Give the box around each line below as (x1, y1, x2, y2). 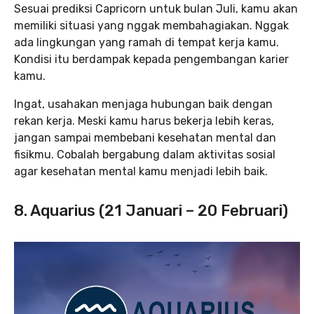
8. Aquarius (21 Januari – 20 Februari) (14, 201, 288, 221)
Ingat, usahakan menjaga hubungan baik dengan (14, 97, 273, 111)
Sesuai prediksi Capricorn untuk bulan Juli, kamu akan (14, 2, 298, 16)
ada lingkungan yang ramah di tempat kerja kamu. (14, 36, 279, 50)
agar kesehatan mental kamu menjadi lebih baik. (14, 165, 268, 179)
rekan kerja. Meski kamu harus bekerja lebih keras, (14, 114, 274, 128)
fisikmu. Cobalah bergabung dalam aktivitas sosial (14, 148, 275, 162)
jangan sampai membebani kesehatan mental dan (14, 131, 276, 145)
